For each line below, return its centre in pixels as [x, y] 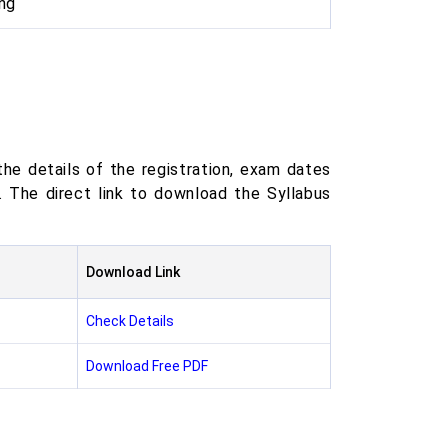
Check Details [129, 321]
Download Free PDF [146, 366]
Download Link [132, 272]
